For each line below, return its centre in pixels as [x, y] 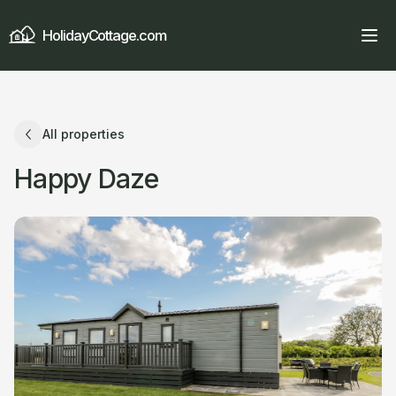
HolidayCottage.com [104, 35]
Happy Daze [87, 179]
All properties [84, 134]
